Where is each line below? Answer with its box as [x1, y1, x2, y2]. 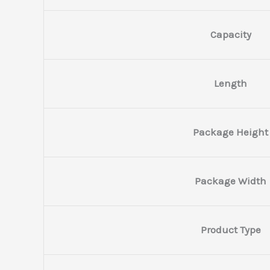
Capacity [210, 28, 251, 41]
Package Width [195, 175, 266, 187]
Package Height [193, 126, 268, 139]
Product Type [200, 224, 261, 236]
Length [214, 77, 247, 90]
